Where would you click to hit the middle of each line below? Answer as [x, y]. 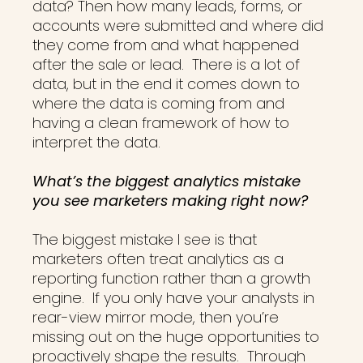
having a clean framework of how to [161, 123]
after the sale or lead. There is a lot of [166, 64]
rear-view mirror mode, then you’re [156, 317]
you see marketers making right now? [170, 201]
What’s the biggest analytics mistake [167, 181]
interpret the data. [105, 142]
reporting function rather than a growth [171, 278]
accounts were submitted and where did [178, 26]
